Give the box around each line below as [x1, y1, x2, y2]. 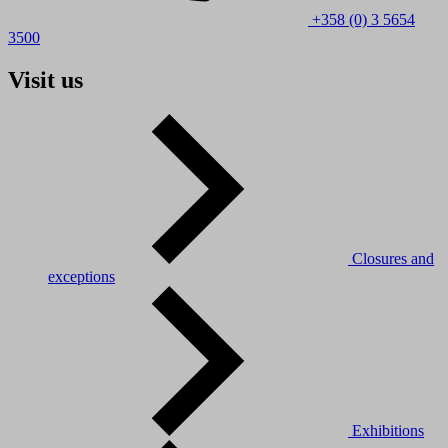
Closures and [352, 249, 434, 267]
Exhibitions [352, 421, 424, 439]
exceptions [48, 267, 115, 285]
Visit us [8, 66, 83, 93]
